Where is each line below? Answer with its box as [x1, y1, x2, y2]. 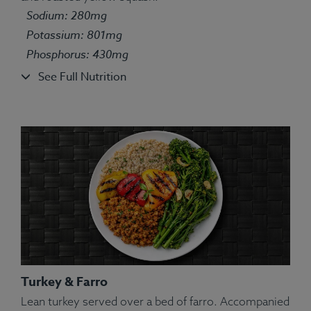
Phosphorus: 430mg [26, 46, 128, 62]
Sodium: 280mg [26, 7, 107, 23]
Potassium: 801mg [26, 26, 122, 42]
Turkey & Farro [21, 273, 108, 292]
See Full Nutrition [38, 68, 126, 85]
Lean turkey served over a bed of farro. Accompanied [21, 294, 289, 309]
